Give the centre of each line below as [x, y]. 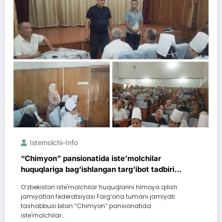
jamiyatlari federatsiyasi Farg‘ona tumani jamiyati [98, 197]
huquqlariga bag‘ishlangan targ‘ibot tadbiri [98, 169]
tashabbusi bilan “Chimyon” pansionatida [86, 206]
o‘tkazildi [37, 180]
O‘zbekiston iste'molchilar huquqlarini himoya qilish [99, 187]
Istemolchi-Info [54, 143]
